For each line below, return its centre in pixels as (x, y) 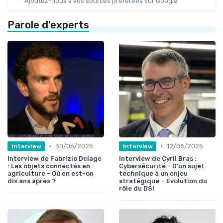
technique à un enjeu (153, 174)
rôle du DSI (137, 189)
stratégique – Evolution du (163, 181)
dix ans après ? (32, 181)
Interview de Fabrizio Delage (55, 159)
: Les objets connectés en (49, 166)
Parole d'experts (48, 25)
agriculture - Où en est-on (51, 174)
